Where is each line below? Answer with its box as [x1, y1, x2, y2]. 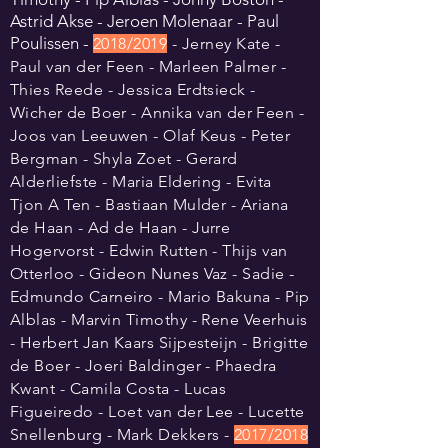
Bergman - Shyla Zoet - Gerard [10, 149, 238, 168]
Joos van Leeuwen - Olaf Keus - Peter [10, 126, 291, 145]
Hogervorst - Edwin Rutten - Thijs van [10, 241, 288, 260]
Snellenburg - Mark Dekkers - [10, 425, 230, 444]
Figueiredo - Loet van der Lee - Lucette [10, 402, 305, 421]
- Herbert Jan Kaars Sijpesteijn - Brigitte [10, 333, 309, 352]
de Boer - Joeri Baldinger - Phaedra [10, 356, 277, 375]
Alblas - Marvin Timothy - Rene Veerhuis [10, 310, 308, 329]
